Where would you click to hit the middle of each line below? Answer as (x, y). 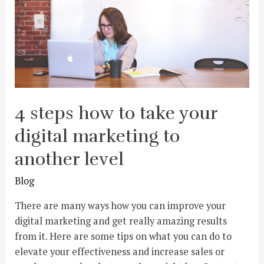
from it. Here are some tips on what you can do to (123, 236)
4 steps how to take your (116, 114)
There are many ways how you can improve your (121, 205)
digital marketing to (98, 137)
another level (70, 160)
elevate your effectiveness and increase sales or (120, 251)
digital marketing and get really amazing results (121, 221)
